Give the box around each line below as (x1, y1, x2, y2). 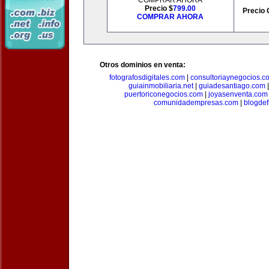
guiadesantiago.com (199, 82, 265, 90)
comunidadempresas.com (154, 98, 238, 107)
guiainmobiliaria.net (128, 82, 193, 90)
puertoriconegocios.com (124, 90, 203, 98)
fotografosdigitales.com (109, 73, 185, 82)
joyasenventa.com (208, 90, 268, 98)
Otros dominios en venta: (100, 61, 186, 69)
